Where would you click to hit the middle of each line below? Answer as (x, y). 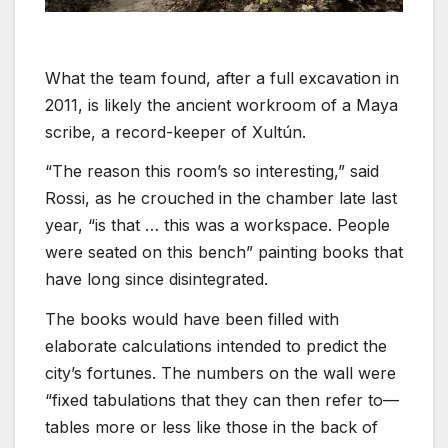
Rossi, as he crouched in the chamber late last (221, 198)
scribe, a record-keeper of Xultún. (175, 131)
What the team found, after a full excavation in (222, 77)
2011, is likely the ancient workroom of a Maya (221, 104)
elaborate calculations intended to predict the (216, 346)
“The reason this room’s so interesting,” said (212, 171)
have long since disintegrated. (156, 279)
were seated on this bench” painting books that (224, 252)
